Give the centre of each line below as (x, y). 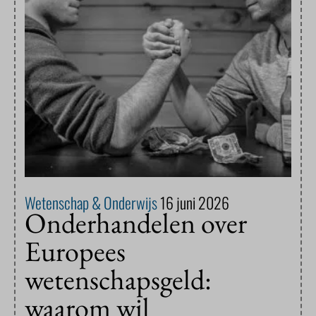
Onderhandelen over (136, 223)
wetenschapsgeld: (118, 280)
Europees (75, 251)
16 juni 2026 (195, 203)
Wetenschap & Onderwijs (92, 203)
